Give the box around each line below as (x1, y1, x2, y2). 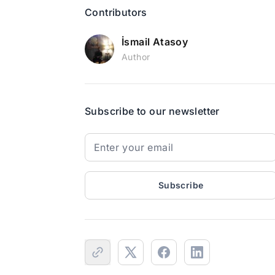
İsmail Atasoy (122, 36, 188, 48)
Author (122, 52, 150, 62)
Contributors (85, 6, 147, 18)
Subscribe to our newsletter (85, 105, 220, 117)
